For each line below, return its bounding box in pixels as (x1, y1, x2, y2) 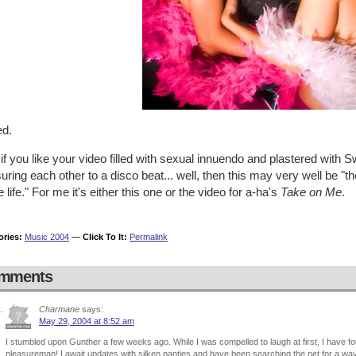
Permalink (130, 232, 168, 242)
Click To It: (83, 232, 127, 242)
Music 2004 (25, 232, 69, 242)
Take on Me (281, 185, 342, 199)
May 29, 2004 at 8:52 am (39, 316, 134, 326)
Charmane (39, 304, 79, 314)
